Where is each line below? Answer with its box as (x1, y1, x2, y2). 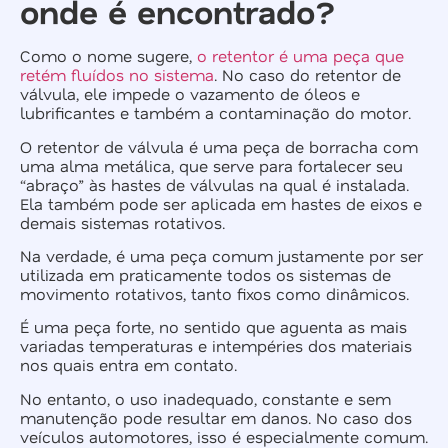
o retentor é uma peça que (197, 45, 404, 67)
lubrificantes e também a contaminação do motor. (20, 102, 411, 124)
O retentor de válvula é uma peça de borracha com (20, 135, 418, 157)
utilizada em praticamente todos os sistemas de (20, 263, 391, 285)
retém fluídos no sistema (20, 64, 214, 86)
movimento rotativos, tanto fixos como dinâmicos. (20, 282, 409, 304)
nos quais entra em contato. (20, 354, 237, 376)
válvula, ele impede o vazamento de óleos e (20, 83, 360, 105)
